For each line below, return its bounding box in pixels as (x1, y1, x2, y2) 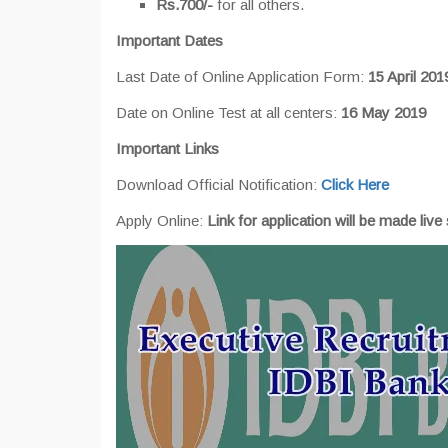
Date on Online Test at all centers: (116, 104, 341, 121)
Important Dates (116, 32, 223, 49)
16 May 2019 (341, 104, 426, 121)
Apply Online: (116, 212, 207, 229)
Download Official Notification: (116, 176, 321, 193)
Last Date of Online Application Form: (116, 68, 368, 85)
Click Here (321, 176, 389, 193)
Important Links (116, 140, 219, 157)
